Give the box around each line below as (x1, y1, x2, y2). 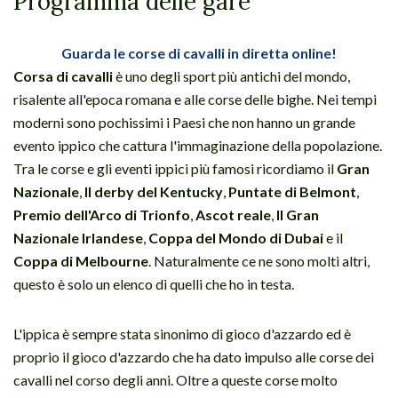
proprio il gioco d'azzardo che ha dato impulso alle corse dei (13, 347, 374, 365)
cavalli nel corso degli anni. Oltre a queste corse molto (13, 370, 338, 388)
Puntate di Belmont (228, 182, 356, 200)
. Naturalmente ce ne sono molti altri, (148, 251, 370, 269)
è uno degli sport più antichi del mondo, (113, 67, 350, 84)
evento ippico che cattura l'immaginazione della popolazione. (13, 136, 382, 154)
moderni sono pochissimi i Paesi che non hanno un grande (13, 113, 355, 131)
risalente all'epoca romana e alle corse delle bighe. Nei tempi (13, 90, 377, 107)
